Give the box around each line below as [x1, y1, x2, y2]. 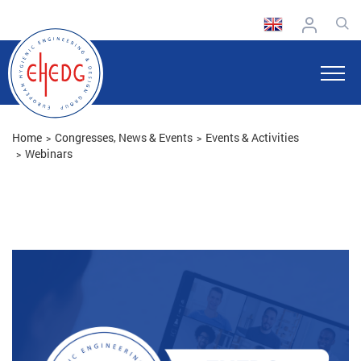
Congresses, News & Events [55, 130, 193, 145]
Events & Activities [205, 130, 299, 145]
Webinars [25, 146, 73, 161]
